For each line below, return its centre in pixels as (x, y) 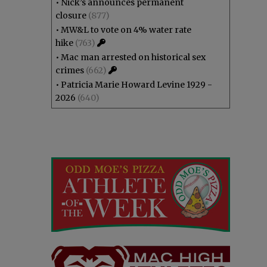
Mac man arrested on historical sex (133, 57)
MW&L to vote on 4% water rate (126, 30)
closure (71, 15)
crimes (70, 70)
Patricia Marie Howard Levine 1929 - (136, 85)
